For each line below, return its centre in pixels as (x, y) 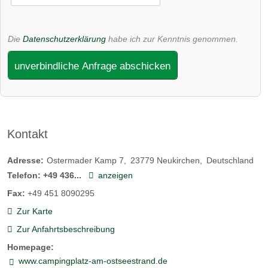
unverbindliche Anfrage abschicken (93, 66)
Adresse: (25, 160)
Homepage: (31, 247)
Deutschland (230, 160)
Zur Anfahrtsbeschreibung (66, 229)
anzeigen (115, 175)
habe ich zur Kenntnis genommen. (172, 39)
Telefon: (24, 175)
